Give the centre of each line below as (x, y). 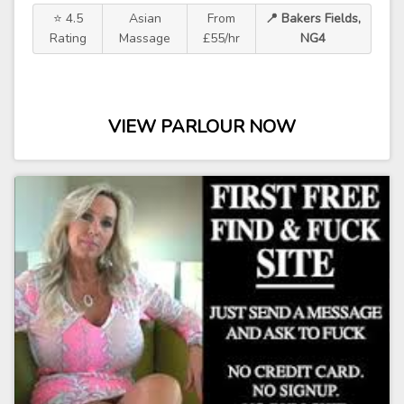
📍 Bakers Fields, (313, 18)
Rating (68, 38)
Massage (145, 38)
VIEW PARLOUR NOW (202, 127)
